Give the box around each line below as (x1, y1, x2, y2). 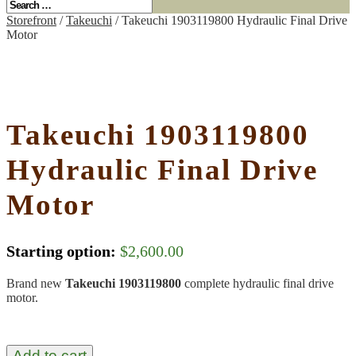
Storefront (6, 14, 56, 27)
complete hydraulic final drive (184, 276, 334, 290)
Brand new (6, 276, 65, 290)
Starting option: (6, 242, 116, 260)
